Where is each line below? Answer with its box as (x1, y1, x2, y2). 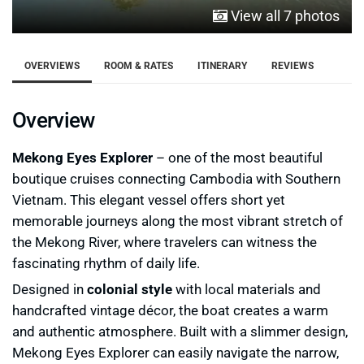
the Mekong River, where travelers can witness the (12, 232, 317, 251)
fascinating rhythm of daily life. (12, 253, 200, 272)
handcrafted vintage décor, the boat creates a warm (12, 301, 328, 319)
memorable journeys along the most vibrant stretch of (12, 211, 343, 230)
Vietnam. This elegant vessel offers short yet (12, 190, 285, 209)
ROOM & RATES (104, 58, 173, 71)
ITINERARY (197, 58, 247, 71)
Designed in (12, 279, 87, 298)
